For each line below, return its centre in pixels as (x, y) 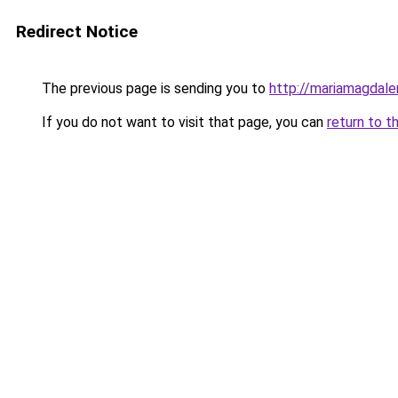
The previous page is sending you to (154, 88)
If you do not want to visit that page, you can (183, 122)
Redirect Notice (77, 32)
